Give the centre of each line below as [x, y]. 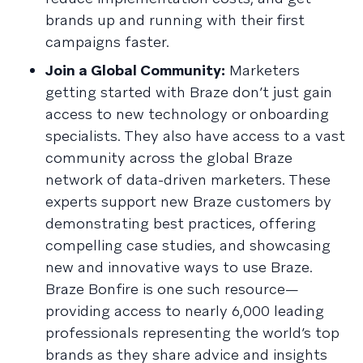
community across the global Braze [169, 158]
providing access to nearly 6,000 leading [185, 311]
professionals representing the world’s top [192, 333]
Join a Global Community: [135, 70]
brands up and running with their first [175, 20]
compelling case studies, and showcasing [188, 245]
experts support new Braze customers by [188, 201]
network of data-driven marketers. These [188, 179]
